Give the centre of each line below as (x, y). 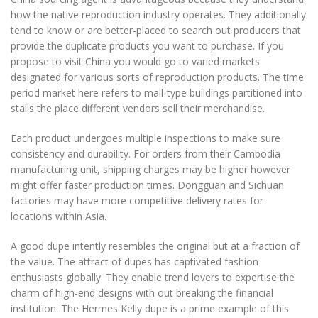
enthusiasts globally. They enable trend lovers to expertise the (153, 277)
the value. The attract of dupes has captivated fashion (135, 262)
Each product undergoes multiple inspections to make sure (146, 138)
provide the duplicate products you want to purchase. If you (147, 46)
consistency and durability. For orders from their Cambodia (146, 154)
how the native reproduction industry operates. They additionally (158, 15)
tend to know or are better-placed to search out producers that (156, 30)
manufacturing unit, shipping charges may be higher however (150, 169)
